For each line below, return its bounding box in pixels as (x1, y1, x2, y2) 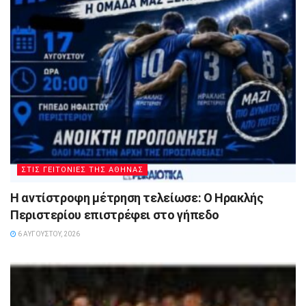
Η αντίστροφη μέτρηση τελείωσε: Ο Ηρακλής (10, 190, 264, 205)
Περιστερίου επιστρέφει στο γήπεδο (10, 207, 220, 222)
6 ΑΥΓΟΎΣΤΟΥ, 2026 (16, 229, 80, 238)
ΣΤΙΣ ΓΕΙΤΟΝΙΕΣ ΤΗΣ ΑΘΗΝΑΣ (21, 165, 143, 174)
